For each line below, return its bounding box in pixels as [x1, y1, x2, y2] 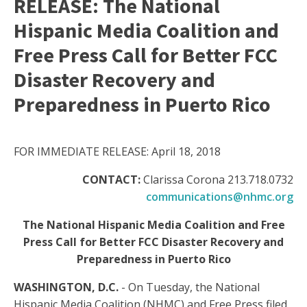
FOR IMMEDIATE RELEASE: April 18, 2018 [14, 144, 221, 160]
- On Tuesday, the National [119, 280, 260, 295]
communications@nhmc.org [146, 189, 293, 205]
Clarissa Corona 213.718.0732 [140, 172, 293, 188]
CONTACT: [82, 172, 140, 188]
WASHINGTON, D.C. [14, 280, 119, 295]
